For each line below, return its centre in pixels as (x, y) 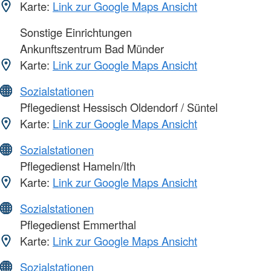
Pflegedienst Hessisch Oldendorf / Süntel (117, 107)
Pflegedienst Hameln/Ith (76, 166)
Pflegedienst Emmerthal (77, 225)
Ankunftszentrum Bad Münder (90, 49)
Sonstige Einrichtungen (74, 32)
